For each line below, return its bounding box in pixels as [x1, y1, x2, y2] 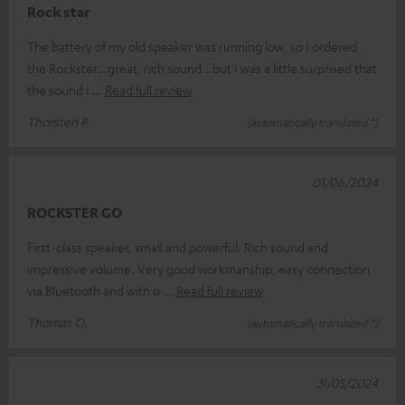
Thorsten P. [27, 113, 89, 130]
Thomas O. [27, 314, 88, 331]
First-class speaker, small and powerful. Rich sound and [27, 239, 328, 256]
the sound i [27, 81, 91, 99]
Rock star [27, 3, 89, 22]
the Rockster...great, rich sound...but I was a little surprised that [27, 60, 377, 77]
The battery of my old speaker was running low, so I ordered [27, 38, 357, 55]
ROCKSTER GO [27, 203, 122, 222]
